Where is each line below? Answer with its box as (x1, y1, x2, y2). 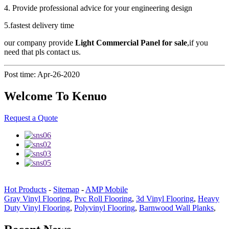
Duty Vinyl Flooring (4, 203, 70, 213)
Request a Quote (4, 113, 58, 123)
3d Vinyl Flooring (136, 194, 194, 203)
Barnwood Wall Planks (139, 203, 214, 213)
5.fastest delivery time (4, 21, 74, 30)
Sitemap (53, 185, 79, 194)
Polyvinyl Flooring (74, 203, 135, 213)
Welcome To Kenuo (4, 89, 107, 103)
